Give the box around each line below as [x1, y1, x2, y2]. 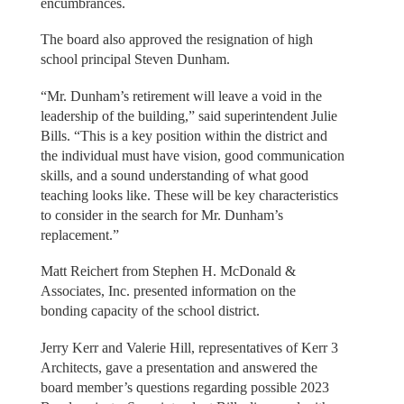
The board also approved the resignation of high [40, 32, 313, 48]
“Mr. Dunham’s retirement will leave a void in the [40, 87, 322, 104]
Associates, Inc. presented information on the [40, 283, 296, 299]
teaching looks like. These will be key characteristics [40, 187, 338, 203]
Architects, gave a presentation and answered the [40, 359, 317, 375]
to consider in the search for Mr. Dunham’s [40, 207, 283, 223]
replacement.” [40, 226, 119, 243]
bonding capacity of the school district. [40, 303, 260, 319]
